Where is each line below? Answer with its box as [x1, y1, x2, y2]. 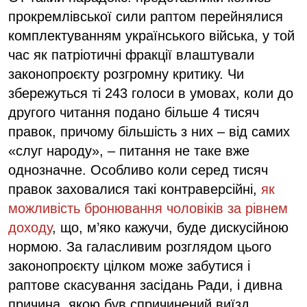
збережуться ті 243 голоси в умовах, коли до [8, 85, 293, 101]
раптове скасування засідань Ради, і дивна [8, 277, 282, 293]
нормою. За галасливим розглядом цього [8, 238, 271, 254]
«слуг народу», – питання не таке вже [8, 143, 249, 158]
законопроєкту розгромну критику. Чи [8, 66, 244, 82]
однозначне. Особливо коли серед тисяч [8, 162, 268, 177]
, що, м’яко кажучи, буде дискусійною [52, 219, 288, 235]
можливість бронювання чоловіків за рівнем [8, 200, 288, 216]
